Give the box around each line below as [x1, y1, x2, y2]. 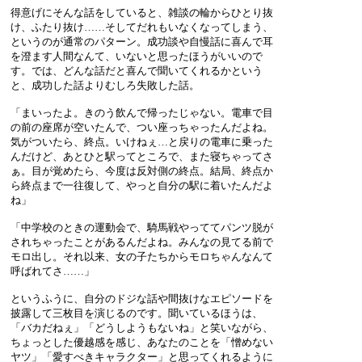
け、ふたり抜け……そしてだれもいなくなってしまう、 [11, 20, 273, 33]
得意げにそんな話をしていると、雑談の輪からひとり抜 [11, 6, 273, 19]
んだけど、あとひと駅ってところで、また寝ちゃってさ [11, 149, 273, 162]
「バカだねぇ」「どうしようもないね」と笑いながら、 [11, 321, 273, 334]
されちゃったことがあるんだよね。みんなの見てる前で [11, 235, 273, 248]
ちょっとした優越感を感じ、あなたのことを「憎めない [11, 335, 273, 348]
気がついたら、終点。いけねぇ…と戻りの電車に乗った [11, 135, 273, 148]
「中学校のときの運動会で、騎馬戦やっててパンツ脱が [11, 221, 273, 234]
